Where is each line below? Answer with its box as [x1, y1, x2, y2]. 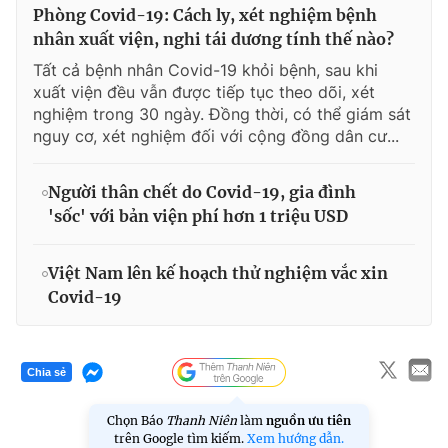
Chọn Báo [107, 412, 166, 428]
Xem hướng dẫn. [247, 430, 344, 446]
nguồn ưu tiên [266, 412, 351, 428]
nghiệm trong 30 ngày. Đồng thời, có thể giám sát [33, 103, 411, 124]
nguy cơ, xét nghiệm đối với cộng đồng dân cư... [33, 125, 399, 146]
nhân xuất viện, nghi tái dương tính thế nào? [33, 28, 394, 49]
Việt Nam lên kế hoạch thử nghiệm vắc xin [48, 262, 388, 283]
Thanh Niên [166, 412, 237, 428]
